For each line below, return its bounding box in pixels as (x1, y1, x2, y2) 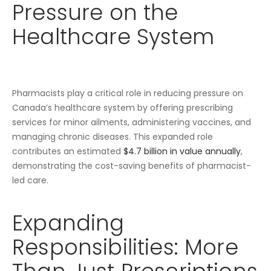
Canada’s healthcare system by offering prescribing (12, 102, 233, 114)
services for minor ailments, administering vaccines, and (12, 116, 251, 129)
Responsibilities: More (12, 232, 238, 262)
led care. (12, 174, 48, 187)
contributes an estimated (12, 145, 123, 158)
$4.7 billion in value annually (123, 145, 241, 158)
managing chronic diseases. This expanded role (12, 131, 213, 143)
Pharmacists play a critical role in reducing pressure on (12, 87, 243, 100)
